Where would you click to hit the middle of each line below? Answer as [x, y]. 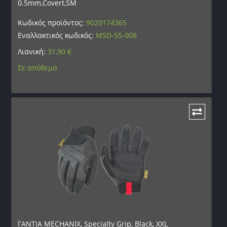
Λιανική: [33, 52]
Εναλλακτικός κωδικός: [57, 35]
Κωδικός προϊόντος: [52, 23]
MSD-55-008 [117, 35]
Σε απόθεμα [38, 68]
